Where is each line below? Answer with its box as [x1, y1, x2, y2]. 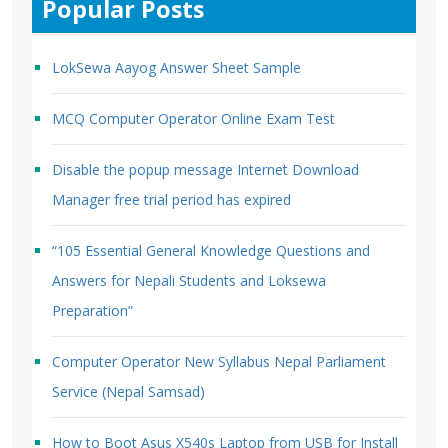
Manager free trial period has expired [52, 189, 291, 209]
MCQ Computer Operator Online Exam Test [52, 108, 335, 128]
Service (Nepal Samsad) [52, 381, 205, 401]
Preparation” [52, 300, 133, 320]
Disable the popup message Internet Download [52, 159, 359, 179]
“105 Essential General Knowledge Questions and [52, 240, 370, 260]
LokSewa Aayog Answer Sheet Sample [52, 57, 301, 77]
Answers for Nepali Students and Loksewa [52, 270, 326, 290]
